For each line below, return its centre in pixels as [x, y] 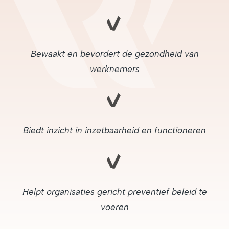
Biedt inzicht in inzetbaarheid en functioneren [114, 130]
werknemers [114, 69]
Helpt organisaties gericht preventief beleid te [114, 191]
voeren [114, 207]
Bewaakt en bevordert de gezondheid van [114, 53]
